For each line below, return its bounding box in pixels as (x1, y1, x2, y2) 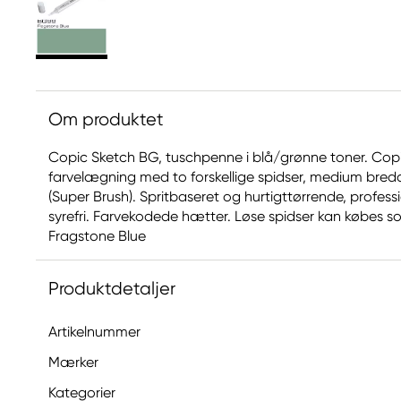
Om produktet (48, 109, 164, 130)
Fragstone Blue (48, 227, 146, 244)
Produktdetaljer (48, 278, 175, 299)
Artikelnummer (48, 323, 141, 340)
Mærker (48, 354, 98, 371)
